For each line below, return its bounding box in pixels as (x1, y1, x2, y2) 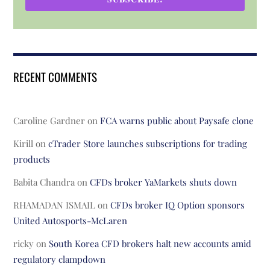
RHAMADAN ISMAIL (13, 199, 96, 212)
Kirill (13, 137, 34, 150)
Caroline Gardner (13, 115, 86, 127)
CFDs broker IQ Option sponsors (110, 199, 245, 212)
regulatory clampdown (13, 253, 106, 266)
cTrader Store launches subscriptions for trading (48, 137, 248, 150)
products (13, 153, 51, 166)
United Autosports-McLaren (13, 215, 128, 227)
